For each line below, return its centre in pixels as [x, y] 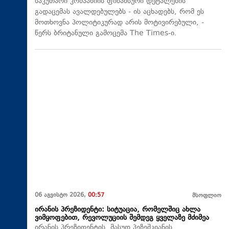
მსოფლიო [207, 196]
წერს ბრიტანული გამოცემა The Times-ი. [106, 34]
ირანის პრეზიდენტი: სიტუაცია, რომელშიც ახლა [118, 210]
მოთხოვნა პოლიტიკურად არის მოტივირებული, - [119, 23]
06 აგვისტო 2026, [61, 195]
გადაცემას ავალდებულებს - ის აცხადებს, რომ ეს [119, 12]
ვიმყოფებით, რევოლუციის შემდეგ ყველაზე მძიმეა [122, 218]
